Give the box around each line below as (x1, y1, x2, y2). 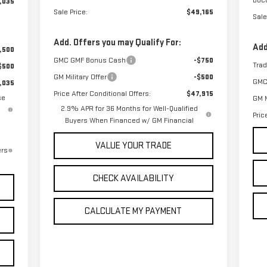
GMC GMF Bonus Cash (53, 55, 126, 65)
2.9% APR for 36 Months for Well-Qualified (61, 103, 198, 113)
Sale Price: (53, 7, 88, 17)
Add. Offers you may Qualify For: (53, 36, 181, 48)
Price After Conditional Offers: (53, 88, 151, 98)
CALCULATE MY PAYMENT (85, 205, 182, 217)
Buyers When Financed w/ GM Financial (65, 115, 194, 125)
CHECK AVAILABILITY (92, 172, 174, 184)
